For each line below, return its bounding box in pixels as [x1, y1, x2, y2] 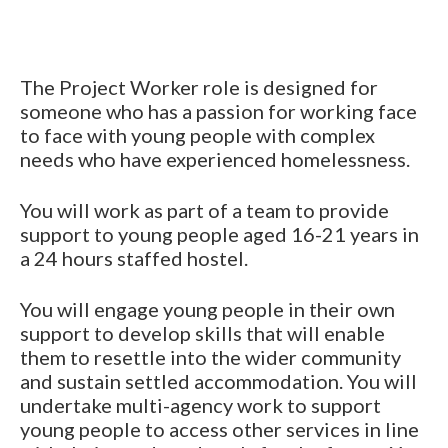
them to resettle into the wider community [20, 344, 401, 369]
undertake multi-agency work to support [20, 392, 381, 417]
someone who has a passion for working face [20, 98, 417, 123]
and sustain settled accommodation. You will [20, 368, 417, 393]
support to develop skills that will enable [20, 320, 385, 345]
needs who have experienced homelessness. [20, 146, 410, 171]
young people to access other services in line [20, 416, 419, 441]
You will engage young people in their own [20, 296, 395, 321]
